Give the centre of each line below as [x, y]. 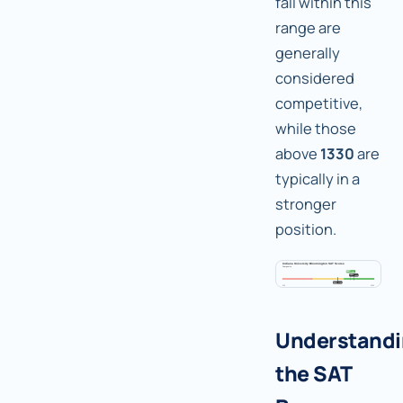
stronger [306, 204]
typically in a [318, 179]
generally [308, 53]
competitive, [319, 103]
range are [308, 28]
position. [306, 229]
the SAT [313, 374]
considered [315, 78]
